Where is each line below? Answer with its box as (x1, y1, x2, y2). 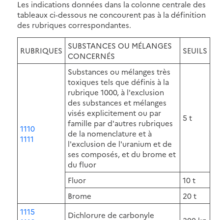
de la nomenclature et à (68, 128, 152, 138)
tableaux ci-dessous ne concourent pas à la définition (17, 9, 206, 20)
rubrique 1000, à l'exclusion (68, 86, 164, 97)
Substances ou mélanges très (68, 66, 170, 77)
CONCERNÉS (68, 50, 115, 61)
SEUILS (183, 45, 207, 55)
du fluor (68, 159, 96, 169)
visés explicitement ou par (68, 107, 161, 118)
